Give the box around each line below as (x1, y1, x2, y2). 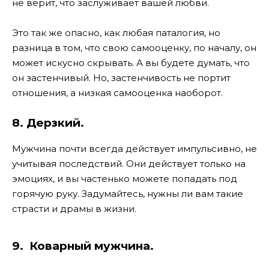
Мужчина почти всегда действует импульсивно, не (12, 143, 257, 155)
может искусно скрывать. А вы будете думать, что (12, 57, 250, 69)
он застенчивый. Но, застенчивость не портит (12, 72, 231, 84)
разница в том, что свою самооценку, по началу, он (12, 42, 256, 54)
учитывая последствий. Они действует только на (12, 158, 246, 170)
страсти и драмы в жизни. (12, 203, 136, 215)
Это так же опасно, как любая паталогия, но (12, 27, 220, 39)
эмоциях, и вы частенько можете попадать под (12, 173, 237, 185)
